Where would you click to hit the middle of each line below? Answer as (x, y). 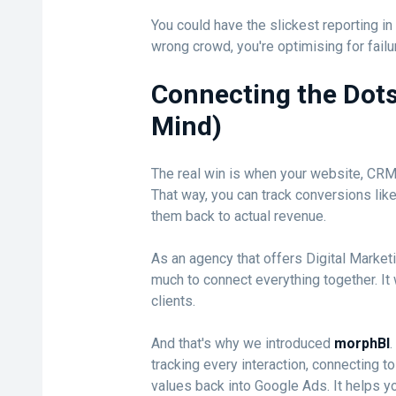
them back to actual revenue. (238, 216)
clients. (173, 301)
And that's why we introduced (242, 343)
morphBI (362, 343)
